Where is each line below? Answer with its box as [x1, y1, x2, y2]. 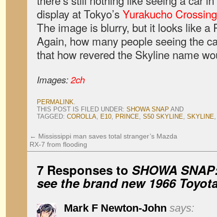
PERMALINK [37, 98, 74, 106]
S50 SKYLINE [143, 113, 183, 120]
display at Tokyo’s [37, 6, 123, 21]
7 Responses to [37, 161, 132, 179]
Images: [37, 73, 71, 86]
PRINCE [115, 113, 139, 120]
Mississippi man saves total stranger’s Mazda [36, 132, 177, 140]
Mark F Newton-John [64, 202, 167, 214]
